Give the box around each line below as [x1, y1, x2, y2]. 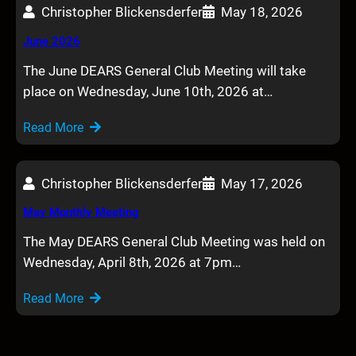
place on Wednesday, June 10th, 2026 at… [22, 83, 273, 99]
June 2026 [22, 33, 80, 48]
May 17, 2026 [220, 175, 303, 192]
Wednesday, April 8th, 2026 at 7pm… [22, 254, 241, 271]
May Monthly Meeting [22, 204, 139, 219]
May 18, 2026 [220, 4, 303, 21]
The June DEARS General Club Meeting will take [22, 62, 306, 79]
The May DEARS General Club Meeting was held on [22, 234, 325, 250]
